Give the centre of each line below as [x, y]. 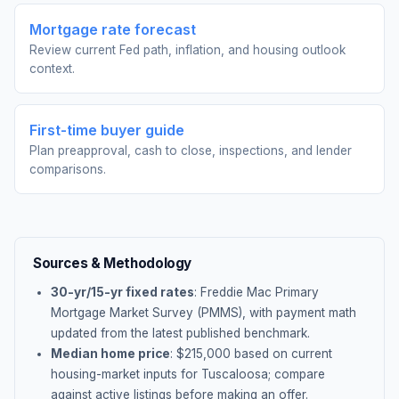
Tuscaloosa [235, 374]
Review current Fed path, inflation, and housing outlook [187, 50]
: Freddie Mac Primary [256, 292]
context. [52, 69]
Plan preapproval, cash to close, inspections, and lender [191, 151]
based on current [281, 354]
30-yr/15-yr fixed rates [122, 292]
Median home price [110, 354]
